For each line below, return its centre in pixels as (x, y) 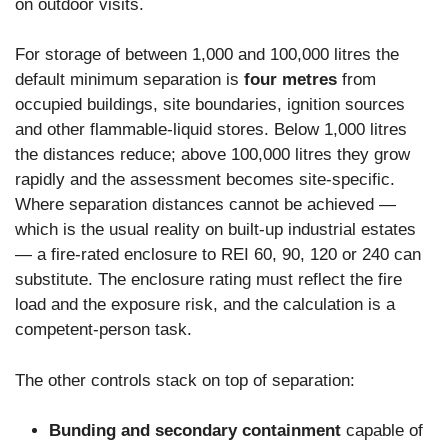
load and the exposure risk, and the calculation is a (205, 305)
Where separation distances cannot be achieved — (205, 205)
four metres (290, 80)
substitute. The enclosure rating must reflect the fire (208, 280)
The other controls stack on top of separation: (185, 380)
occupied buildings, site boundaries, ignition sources (210, 105)
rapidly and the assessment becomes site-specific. (205, 180)
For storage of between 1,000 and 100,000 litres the (207, 55)
